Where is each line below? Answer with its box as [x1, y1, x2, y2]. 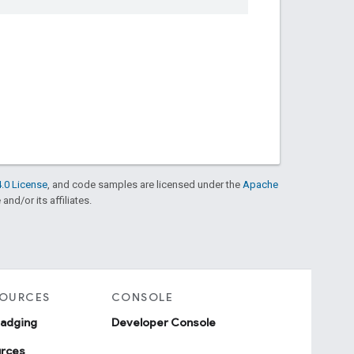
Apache [243, 178, 278, 190]
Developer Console [111, 314, 216, 330]
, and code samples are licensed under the [47, 178, 243, 190]
